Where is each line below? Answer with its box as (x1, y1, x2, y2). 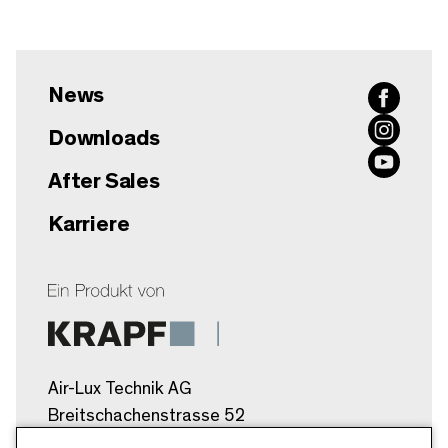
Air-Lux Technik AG (48, 380, 192, 398)
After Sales (48, 170, 160, 193)
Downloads (48, 127, 161, 150)
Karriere (48, 213, 130, 236)
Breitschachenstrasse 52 (48, 407, 246, 425)
